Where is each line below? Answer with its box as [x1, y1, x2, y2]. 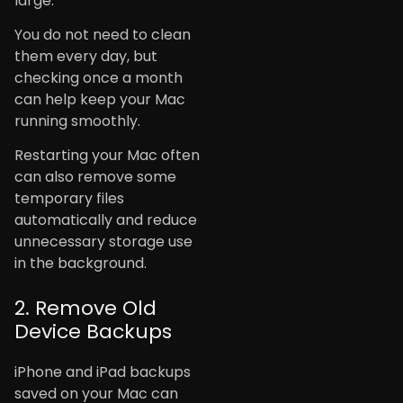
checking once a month [14, 67, 183, 89]
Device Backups [14, 318, 172, 346]
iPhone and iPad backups [14, 362, 191, 383]
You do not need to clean [14, 24, 191, 46]
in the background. [14, 253, 147, 274]
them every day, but [14, 46, 157, 67]
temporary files [14, 188, 124, 210]
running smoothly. [14, 111, 140, 132]
